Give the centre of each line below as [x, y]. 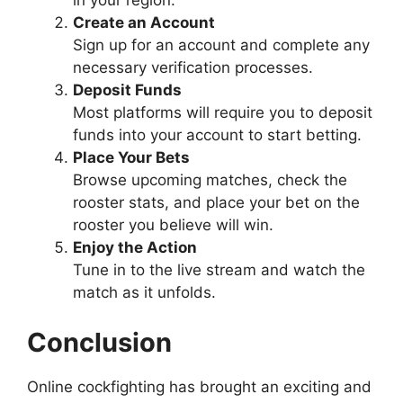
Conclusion [99, 342]
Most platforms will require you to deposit [223, 113]
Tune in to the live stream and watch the [219, 270]
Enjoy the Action [135, 248]
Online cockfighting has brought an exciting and [199, 386]
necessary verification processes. [193, 68]
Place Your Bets [131, 158]
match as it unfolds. [144, 293]
